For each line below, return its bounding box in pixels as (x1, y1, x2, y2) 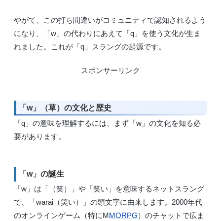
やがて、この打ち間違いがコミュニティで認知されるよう (14, 15, 206, 24)
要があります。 (14, 132, 66, 141)
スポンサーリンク (81, 67, 140, 75)
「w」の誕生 (19, 169, 64, 178)
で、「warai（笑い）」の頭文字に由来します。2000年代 (14, 198, 202, 207)
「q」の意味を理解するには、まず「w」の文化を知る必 (14, 118, 201, 127)
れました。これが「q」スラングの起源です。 (14, 42, 166, 51)
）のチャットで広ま (138, 211, 204, 220)
